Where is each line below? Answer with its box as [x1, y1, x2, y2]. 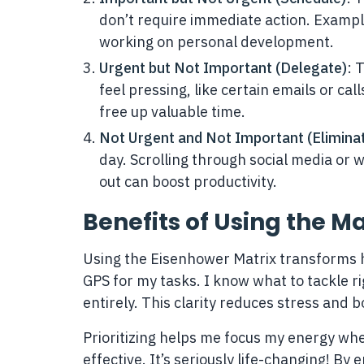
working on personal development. [99, 32, 334, 51]
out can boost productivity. [99, 171, 277, 191]
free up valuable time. [99, 102, 245, 121]
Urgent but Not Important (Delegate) [99, 58, 347, 77]
